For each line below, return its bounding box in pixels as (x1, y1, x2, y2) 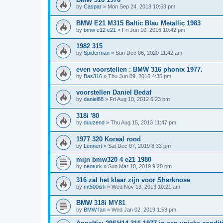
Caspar (84, 3, 102, 9)
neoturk (84, 163, 102, 169)
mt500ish (84, 183, 106, 190)
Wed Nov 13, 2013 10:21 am (111, 183, 180, 190)
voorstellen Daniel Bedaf (76, 89, 151, 97)
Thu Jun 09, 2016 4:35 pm (108, 73, 171, 79)
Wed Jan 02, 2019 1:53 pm (111, 207, 176, 213)
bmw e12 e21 (84, 26, 116, 33)
